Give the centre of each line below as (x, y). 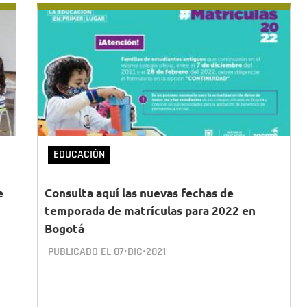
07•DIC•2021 (140, 252)
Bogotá (64, 229)
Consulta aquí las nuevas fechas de (139, 193)
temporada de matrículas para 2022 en (150, 211)
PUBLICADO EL (81, 252)
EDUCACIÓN (79, 155)
